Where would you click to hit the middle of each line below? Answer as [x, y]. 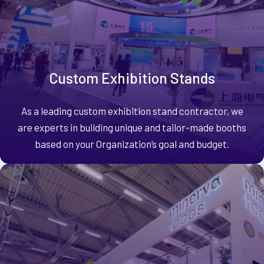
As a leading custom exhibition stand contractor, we [132, 110]
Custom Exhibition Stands [132, 78]
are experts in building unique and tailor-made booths [132, 127]
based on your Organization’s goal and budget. [132, 143]
